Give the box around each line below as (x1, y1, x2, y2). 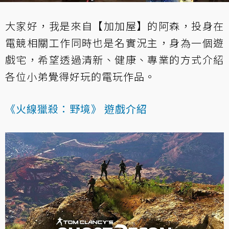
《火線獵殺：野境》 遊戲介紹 (5, 101, 147, 116)
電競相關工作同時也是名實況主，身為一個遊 (5, 35, 224, 50)
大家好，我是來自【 (5, 18, 104, 33)
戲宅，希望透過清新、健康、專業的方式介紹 (5, 52, 224, 67)
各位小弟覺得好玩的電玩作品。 (5, 69, 155, 84)
